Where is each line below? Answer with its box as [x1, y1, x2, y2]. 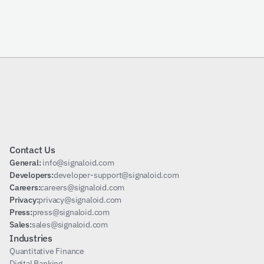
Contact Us [9, 144, 55, 156]
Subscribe [92, 124, 134, 136]
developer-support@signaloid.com [53, 170, 179, 180]
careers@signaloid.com [40, 182, 125, 193]
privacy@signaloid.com [38, 194, 122, 205]
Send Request [83, 11, 143, 22]
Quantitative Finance [9, 246, 84, 256]
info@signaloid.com [42, 157, 114, 168]
